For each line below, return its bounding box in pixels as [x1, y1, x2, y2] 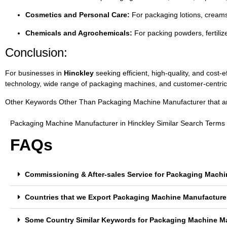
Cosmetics [25, 11, 64, 19]
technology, [5, 80, 44, 88]
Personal [79, 11, 111, 19]
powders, [174, 28, 206, 37]
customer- [173, 80, 206, 88]
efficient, [123, 69, 152, 78]
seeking [96, 69, 123, 78]
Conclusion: [5, 46, 67, 60]
